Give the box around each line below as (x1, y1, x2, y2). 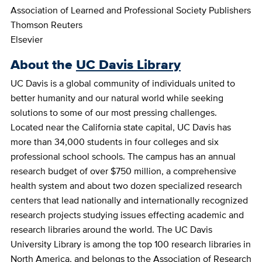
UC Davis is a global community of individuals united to (10, 76, 235, 90)
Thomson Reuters (10, 18, 82, 32)
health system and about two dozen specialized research (10, 178, 242, 192)
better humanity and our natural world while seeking (10, 91, 223, 105)
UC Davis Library (75, 54, 181, 75)
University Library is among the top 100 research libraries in (10, 237, 251, 251)
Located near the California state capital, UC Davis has (10, 120, 231, 134)
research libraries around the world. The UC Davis (10, 222, 212, 236)
